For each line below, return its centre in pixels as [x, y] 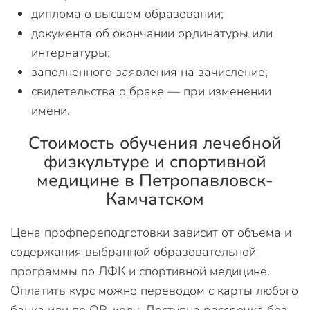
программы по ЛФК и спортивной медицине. [140, 272]
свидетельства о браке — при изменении [151, 92]
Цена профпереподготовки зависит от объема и [151, 233]
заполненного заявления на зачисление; [149, 72]
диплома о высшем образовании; [127, 14]
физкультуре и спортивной [155, 162]
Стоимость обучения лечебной [155, 144]
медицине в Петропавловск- [155, 181]
